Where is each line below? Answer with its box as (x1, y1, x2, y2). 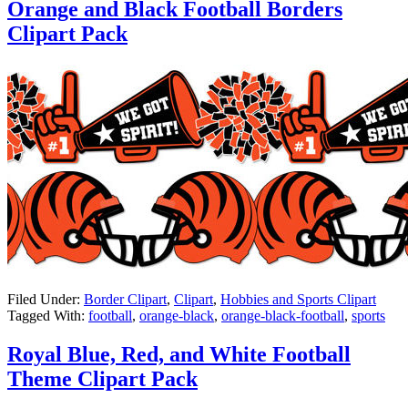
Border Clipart (84, 291, 167, 307)
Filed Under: (7, 291, 84, 307)
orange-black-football (221, 307, 344, 323)
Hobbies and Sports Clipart (220, 291, 376, 307)
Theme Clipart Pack (7, 366, 198, 391)
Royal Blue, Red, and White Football (7, 342, 351, 366)
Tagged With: (7, 307, 88, 323)
